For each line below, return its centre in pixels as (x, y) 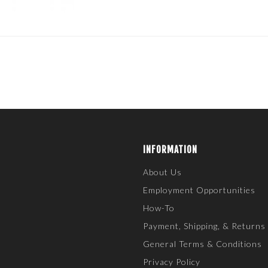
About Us (162, 172)
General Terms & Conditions (202, 244)
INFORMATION (170, 150)
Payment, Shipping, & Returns (204, 226)
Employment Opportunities (199, 190)
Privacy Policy (172, 262)
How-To (159, 208)
